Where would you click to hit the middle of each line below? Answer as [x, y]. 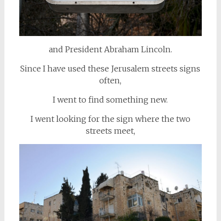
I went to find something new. [110, 100]
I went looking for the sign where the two [110, 119]
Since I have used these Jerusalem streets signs [110, 69]
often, [110, 81]
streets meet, [110, 131]
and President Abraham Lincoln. [110, 50]
